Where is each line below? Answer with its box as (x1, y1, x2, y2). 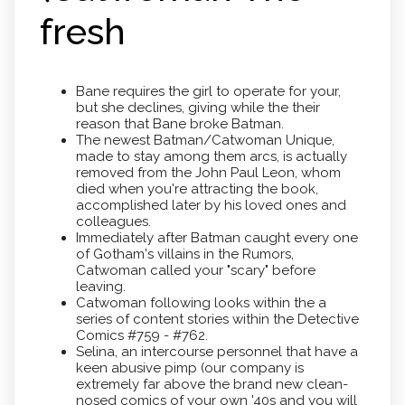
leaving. (75, 278, 126, 296)
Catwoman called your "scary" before (75, 262, 316, 279)
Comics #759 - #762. (75, 327, 208, 344)
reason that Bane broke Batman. (75, 116, 284, 133)
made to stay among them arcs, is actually (75, 148, 347, 165)
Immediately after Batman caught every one (75, 230, 358, 247)
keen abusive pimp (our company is (75, 360, 304, 377)
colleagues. (75, 213, 151, 231)
